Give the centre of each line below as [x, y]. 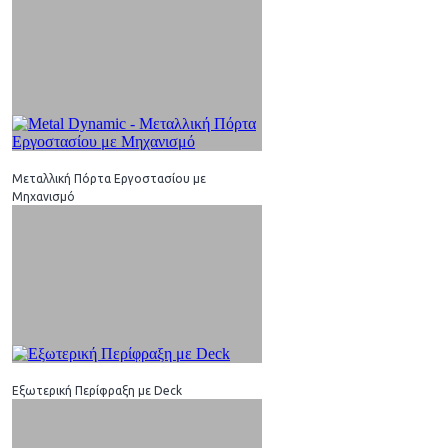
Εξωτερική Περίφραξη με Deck [97, 390]
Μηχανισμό [43, 196]
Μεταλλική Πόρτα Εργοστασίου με [109, 178]
